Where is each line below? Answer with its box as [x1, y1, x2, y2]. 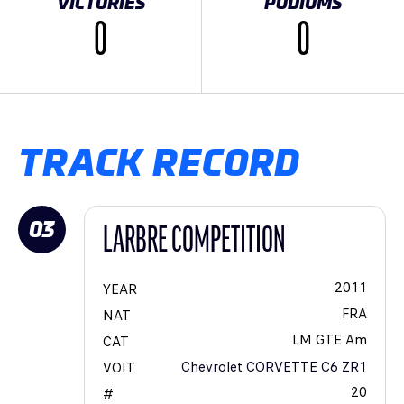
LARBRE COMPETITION [103, 224, 286, 261]
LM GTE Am [292, 329, 367, 350]
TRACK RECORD [18, 137, 301, 188]
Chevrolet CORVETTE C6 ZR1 [181, 356, 367, 377]
